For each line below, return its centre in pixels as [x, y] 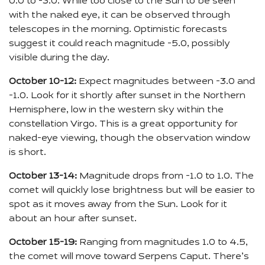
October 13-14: [43, 177]
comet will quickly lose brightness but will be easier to [132, 191]
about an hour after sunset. [73, 219]
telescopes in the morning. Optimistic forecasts [118, 30]
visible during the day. [59, 58]
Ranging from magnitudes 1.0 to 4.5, [162, 243]
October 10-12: [43, 82]
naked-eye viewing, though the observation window [130, 139]
